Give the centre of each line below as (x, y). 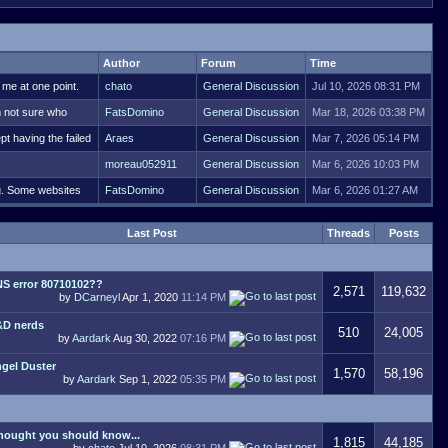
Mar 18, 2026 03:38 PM (368, 112)
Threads (348, 233)
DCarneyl (97, 296)
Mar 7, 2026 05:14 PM (365, 138)
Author (121, 63)
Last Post (151, 233)
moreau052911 (141, 164)
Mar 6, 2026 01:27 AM (365, 190)
